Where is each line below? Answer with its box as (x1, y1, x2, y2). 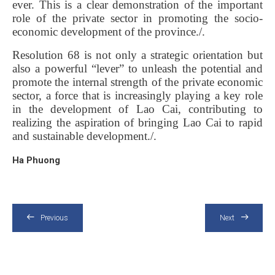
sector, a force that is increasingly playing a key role (12, 88, 263, 102)
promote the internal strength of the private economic (12, 75, 263, 88)
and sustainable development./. (12, 129, 157, 142)
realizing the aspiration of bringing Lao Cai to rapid (12, 115, 263, 129)
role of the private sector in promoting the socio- (12, 11, 263, 25)
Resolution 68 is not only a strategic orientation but (12, 48, 263, 61)
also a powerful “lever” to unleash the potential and (12, 61, 263, 75)
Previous (41, 213, 68, 222)
